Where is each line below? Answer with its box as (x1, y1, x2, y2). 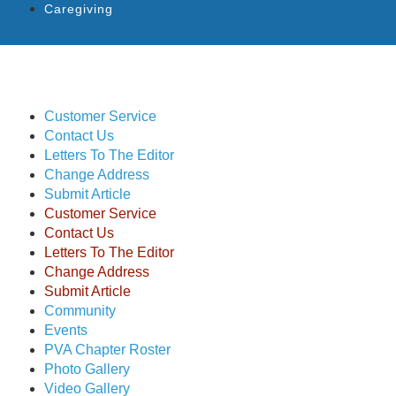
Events (44, 322, 88, 338)
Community (44, 302, 116, 318)
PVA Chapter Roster (44, 341, 171, 357)
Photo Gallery (44, 361, 130, 377)
